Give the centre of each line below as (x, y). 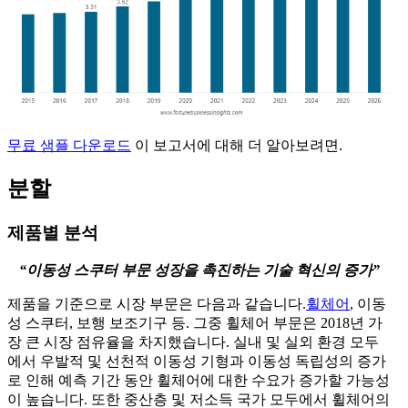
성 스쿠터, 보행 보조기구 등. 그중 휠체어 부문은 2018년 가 (195, 323)
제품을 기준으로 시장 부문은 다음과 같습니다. (157, 304)
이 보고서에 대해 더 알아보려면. (237, 145)
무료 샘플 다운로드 (69, 145)
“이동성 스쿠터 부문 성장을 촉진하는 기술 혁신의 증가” (199, 270)
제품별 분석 (53, 232)
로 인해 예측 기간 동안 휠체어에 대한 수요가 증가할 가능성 (199, 381)
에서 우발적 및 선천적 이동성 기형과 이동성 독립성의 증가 (197, 362)
